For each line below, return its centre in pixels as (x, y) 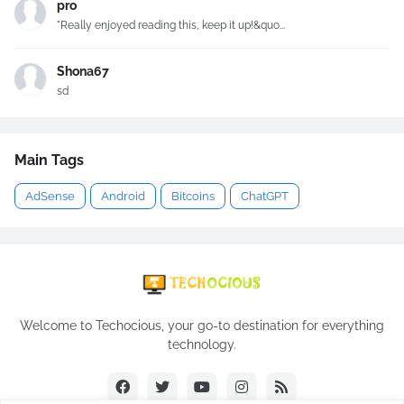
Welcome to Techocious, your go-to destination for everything (202, 325)
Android (123, 196)
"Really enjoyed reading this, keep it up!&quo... (171, 25)
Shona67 (83, 71)
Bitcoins (193, 196)
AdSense (50, 196)
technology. (202, 344)
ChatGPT (265, 196)
